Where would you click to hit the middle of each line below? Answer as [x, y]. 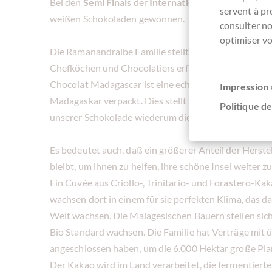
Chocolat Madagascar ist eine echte [125, 84]
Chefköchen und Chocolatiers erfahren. [132, 67]
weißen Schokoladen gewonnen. [117, 18]
